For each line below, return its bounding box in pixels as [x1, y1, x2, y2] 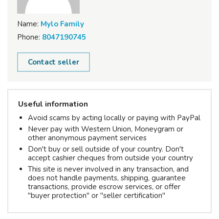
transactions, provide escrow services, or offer [28, 181, 180, 192]
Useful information [18, 98, 88, 109]
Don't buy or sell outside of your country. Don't [28, 144, 184, 154]
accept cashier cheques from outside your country [28, 153, 193, 163]
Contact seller [28, 57, 79, 67]
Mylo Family [41, 19, 84, 29]
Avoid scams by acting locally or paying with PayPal [28, 112, 200, 123]
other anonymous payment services [28, 132, 147, 143]
